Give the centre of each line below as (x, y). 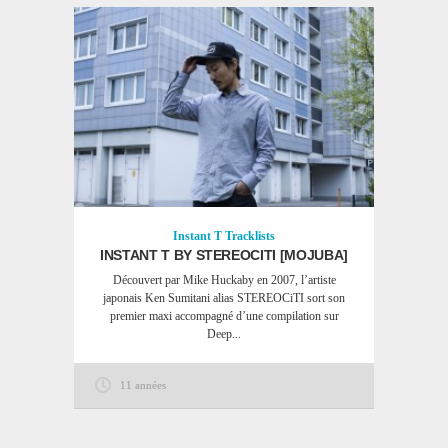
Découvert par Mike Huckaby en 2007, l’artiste (224, 280)
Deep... (224, 334)
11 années (143, 385)
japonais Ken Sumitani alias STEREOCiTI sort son (224, 298)
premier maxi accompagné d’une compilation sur (224, 316)
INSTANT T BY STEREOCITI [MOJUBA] (224, 255)
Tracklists (250, 236)
